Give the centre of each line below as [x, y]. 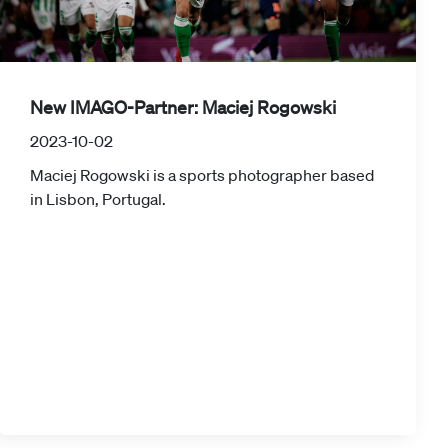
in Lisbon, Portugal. [98, 199]
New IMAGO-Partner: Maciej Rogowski [183, 107]
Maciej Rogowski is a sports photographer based [202, 175]
